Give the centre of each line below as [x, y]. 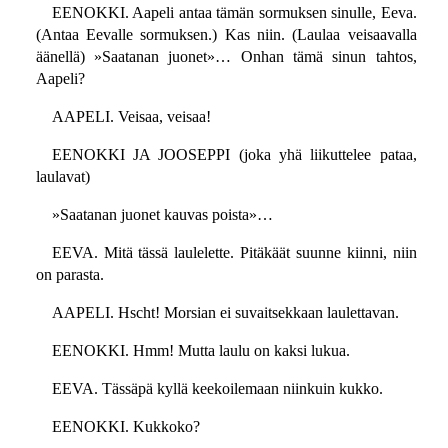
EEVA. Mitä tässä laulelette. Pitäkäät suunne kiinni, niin [234, 253]
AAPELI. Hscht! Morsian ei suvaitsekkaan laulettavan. [225, 313]
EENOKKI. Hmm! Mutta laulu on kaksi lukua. [200, 351]
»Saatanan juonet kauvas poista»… [162, 215]
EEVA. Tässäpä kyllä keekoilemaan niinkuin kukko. [217, 389]
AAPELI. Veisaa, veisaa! [131, 117]
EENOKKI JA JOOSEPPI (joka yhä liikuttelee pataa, [234, 155]
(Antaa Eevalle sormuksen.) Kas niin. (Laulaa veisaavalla [226, 35]
